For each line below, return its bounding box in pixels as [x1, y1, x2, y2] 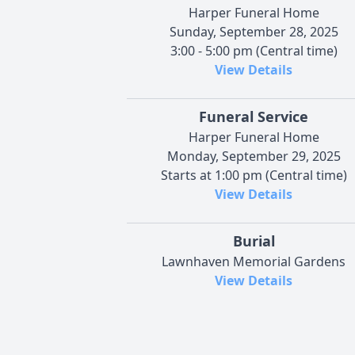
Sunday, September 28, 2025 [169, 22, 338, 40]
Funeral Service [199, 106, 308, 126]
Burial [232, 231, 275, 250]
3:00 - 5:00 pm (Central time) [170, 41, 338, 59]
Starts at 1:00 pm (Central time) [160, 166, 347, 184]
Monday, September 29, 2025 [166, 147, 341, 165]
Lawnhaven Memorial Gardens [162, 252, 345, 270]
